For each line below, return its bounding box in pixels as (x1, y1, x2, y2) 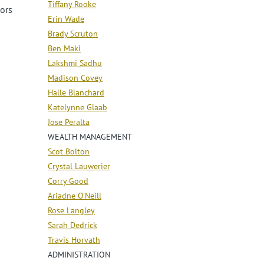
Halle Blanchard (48, 87, 104, 98)
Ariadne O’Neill (48, 190, 101, 201)
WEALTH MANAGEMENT (48, 131, 132, 142)
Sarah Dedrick (48, 219, 97, 230)
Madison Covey (48, 72, 103, 83)
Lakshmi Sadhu (48, 57, 102, 68)
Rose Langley (48, 204, 95, 216)
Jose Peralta (48, 116, 90, 127)
